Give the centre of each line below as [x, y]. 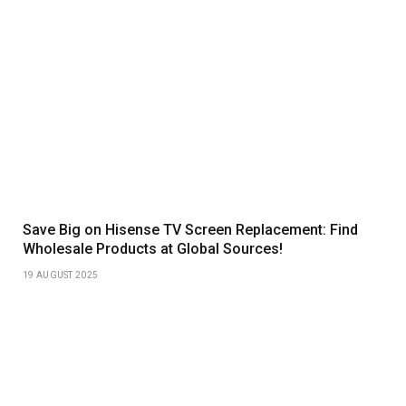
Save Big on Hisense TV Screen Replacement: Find [190, 229]
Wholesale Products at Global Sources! [153, 248]
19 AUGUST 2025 [61, 275]
